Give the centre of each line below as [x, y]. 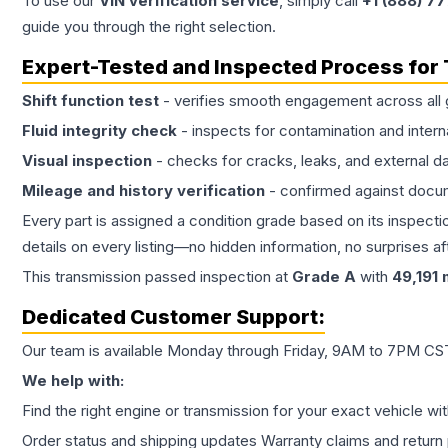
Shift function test [90, 101]
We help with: [73, 381]
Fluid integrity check [99, 131]
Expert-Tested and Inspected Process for [232, 67]
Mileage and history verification [143, 191]
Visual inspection [87, 161]
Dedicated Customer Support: [173, 317]
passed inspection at [216, 277]
